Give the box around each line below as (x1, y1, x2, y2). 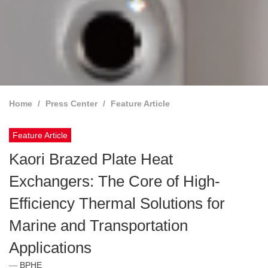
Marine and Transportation (9, 217, 188, 235)
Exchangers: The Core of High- (9, 172, 220, 191)
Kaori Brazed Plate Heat (9, 150, 173, 169)
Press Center (45, 99, 98, 109)
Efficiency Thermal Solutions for (9, 194, 225, 213)
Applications (9, 239, 92, 257)
